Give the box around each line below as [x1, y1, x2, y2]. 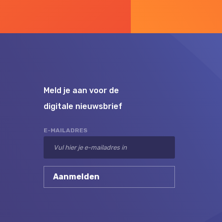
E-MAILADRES [43, 126, 88, 134]
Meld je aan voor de [43, 85, 119, 95]
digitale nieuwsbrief [43, 101, 122, 111]
